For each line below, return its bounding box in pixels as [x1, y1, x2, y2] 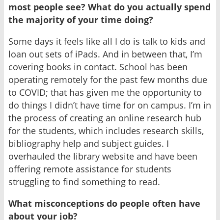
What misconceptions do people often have [8, 197, 200, 210]
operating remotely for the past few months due [8, 74, 207, 86]
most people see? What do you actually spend [8, 1, 211, 13]
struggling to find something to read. [8, 176, 160, 188]
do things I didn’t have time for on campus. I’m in [8, 99, 211, 111]
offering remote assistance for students [8, 163, 171, 175]
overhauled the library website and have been [8, 150, 197, 163]
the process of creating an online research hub [8, 112, 201, 124]
